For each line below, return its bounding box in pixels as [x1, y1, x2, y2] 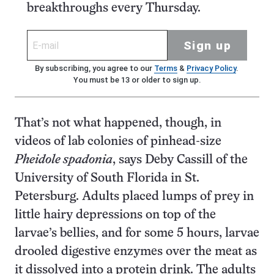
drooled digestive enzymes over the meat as [15, 246, 257, 257]
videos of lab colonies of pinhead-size [15, 136, 221, 147]
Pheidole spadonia [15, 154, 113, 166]
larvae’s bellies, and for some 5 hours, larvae [15, 228, 259, 239]
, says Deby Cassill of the [113, 154, 248, 166]
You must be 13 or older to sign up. [73, 75, 201, 84]
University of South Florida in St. [15, 172, 199, 184]
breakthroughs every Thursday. [27, 2, 201, 14]
